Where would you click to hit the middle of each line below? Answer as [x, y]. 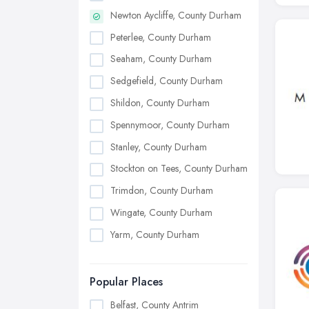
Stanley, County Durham [159, 147]
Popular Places [126, 282]
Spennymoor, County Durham [170, 124]
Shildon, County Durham [160, 102]
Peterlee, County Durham [161, 37]
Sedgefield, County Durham [167, 81]
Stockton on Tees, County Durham [179, 169]
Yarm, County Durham [155, 234]
